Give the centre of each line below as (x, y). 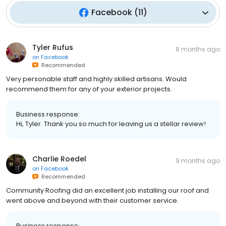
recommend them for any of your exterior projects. (89, 89)
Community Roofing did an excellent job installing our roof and (107, 191)
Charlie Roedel (59, 159)
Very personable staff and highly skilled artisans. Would (96, 79)
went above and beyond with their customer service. (92, 201)
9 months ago (198, 161)
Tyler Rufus (53, 48)
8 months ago (198, 49)
